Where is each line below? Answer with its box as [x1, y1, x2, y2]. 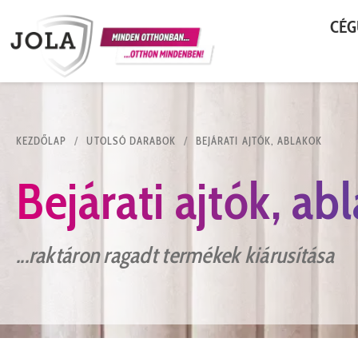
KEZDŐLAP [16, 134, 67, 148]
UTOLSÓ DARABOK [86, 134, 177, 148]
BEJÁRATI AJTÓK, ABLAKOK [196, 134, 323, 148]
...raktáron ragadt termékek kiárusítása [16, 241, 334, 269]
